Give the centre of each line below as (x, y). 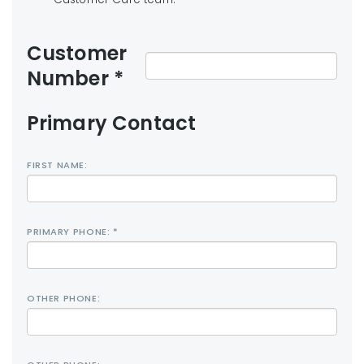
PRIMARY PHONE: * (73, 232)
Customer (77, 53)
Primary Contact (111, 123)
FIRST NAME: (57, 165)
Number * (76, 78)
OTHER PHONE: (64, 298)
